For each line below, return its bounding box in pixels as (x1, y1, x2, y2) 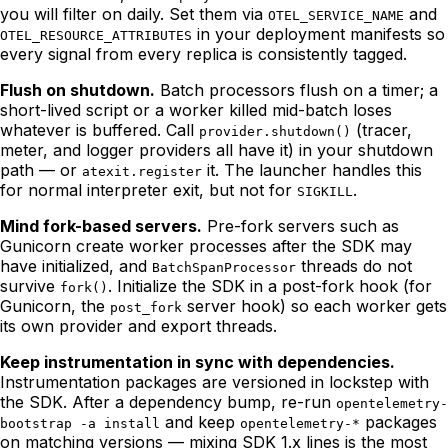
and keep (160, 412, 240, 433)
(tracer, (351, 120, 412, 141)
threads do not (296, 256, 412, 277)
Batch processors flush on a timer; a (155, 80, 438, 101)
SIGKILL (297, 184, 353, 200)
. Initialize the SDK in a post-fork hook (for (108, 276, 432, 297)
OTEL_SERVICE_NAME (268, 8, 404, 24)
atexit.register (82, 164, 202, 180)
